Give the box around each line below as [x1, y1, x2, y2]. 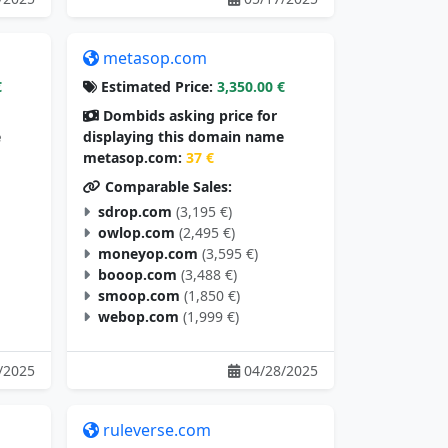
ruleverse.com [103, 419, 211, 442]
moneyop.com [98, 244, 198, 264]
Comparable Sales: [101, 177, 232, 197]
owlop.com [98, 223, 175, 243]
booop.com [98, 265, 177, 285]
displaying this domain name [83, 127, 284, 147]
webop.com [98, 307, 179, 327]
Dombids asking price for [99, 106, 277, 126]
